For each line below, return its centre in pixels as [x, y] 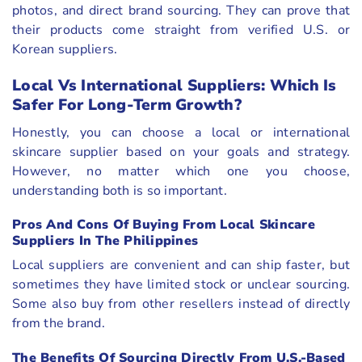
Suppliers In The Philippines [105, 241]
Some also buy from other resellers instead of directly [181, 304]
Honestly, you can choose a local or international [181, 132]
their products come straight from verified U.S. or [181, 30]
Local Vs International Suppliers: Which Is [175, 85]
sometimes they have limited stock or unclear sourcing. [181, 285]
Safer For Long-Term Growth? [127, 105]
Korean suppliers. [65, 50]
